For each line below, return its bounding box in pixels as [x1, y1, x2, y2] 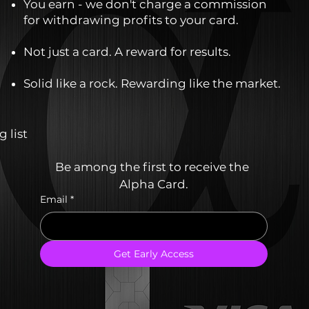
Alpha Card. [119, 177, 188, 192]
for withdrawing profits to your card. [23, 12, 239, 27]
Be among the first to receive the [55, 160, 250, 175]
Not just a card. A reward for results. [23, 44, 232, 59]
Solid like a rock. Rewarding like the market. [23, 76, 281, 90]
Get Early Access [113, 248, 194, 261]
